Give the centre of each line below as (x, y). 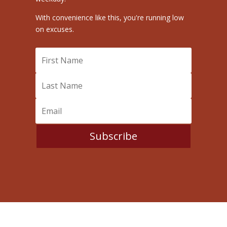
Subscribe (113, 136)
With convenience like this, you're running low (109, 18)
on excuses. (54, 29)
